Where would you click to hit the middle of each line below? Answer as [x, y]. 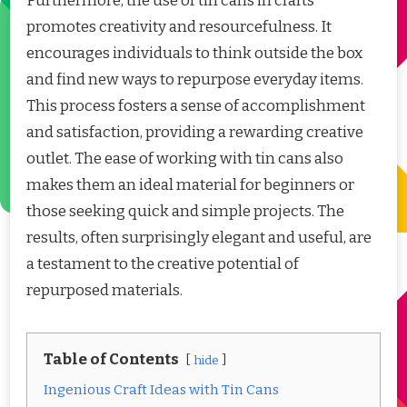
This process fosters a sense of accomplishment [196, 105]
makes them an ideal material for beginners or [190, 184]
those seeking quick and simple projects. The [185, 211]
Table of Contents [111, 359]
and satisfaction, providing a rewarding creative [195, 132]
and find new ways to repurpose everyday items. [195, 79]
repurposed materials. [104, 290]
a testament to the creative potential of [163, 263]
